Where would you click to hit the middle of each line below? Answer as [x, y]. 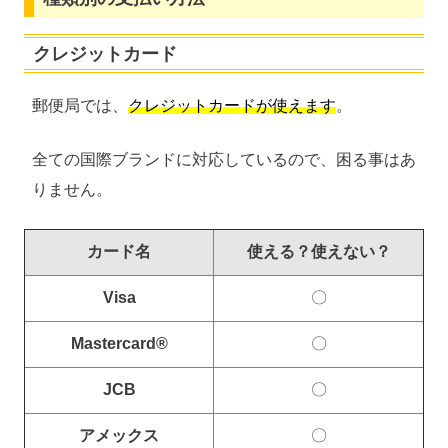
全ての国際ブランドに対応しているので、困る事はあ [224, 160]
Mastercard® [119, 344]
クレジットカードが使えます [232, 106]
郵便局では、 [80, 106]
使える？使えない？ [318, 252]
